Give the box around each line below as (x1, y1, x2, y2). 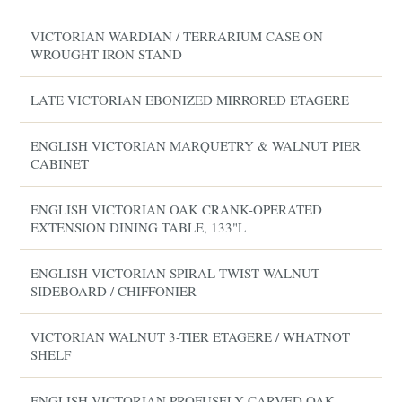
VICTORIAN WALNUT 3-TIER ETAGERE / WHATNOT (31, 328, 351, 345)
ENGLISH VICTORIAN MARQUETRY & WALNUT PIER (31, 136, 362, 154)
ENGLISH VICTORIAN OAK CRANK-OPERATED (31, 200, 323, 218)
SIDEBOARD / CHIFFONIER (31, 282, 197, 300)
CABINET (31, 154, 90, 172)
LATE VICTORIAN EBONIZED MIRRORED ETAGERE (31, 91, 350, 109)
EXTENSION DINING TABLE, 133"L (31, 218, 247, 236)
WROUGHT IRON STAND (31, 45, 183, 63)
